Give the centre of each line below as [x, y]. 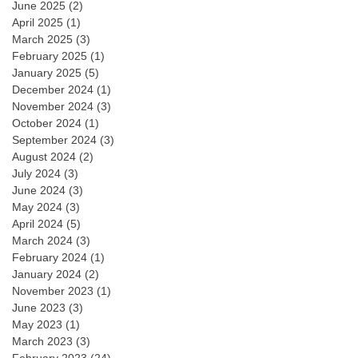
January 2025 [47, 73]
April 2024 [38, 224]
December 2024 [53, 89]
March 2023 [42, 341]
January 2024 [47, 274]
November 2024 [53, 106]
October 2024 [47, 123]
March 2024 [42, 241]
